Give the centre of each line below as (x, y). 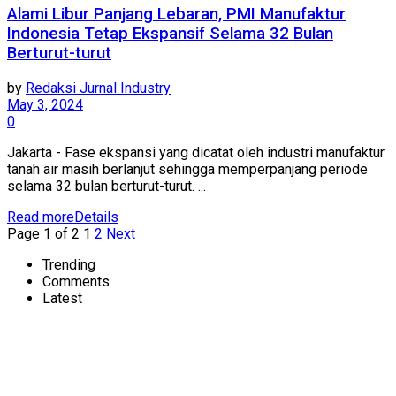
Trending (69, 265)
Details (96, 217)
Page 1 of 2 (43, 234)
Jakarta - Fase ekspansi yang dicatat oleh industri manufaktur (196, 153)
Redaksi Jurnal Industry (98, 88)
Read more (41, 217)
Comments (76, 282)
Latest (62, 299)
